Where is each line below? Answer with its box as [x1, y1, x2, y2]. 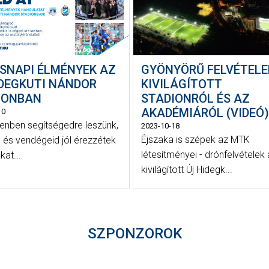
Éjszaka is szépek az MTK [141, 134, 250, 146]
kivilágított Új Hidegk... [141, 164, 232, 176]
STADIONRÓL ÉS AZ [141, 91, 250, 106]
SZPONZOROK [87, 225, 182, 242]
